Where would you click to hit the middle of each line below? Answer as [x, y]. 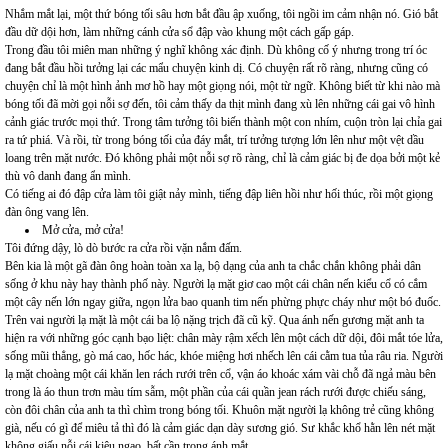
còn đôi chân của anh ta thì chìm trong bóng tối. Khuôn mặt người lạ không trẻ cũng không [219, 410]
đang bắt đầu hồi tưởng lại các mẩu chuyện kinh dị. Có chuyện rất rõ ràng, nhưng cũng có [216, 68]
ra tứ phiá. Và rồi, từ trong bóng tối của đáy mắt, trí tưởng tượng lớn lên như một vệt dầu [214, 140]
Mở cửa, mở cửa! [83, 230]
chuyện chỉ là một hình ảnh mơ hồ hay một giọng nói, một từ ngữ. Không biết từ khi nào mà [222, 86]
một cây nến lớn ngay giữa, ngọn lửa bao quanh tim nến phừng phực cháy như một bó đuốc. [223, 302]
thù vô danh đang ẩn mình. [68, 176]
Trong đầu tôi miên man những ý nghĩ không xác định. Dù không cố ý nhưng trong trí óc [216, 50]
